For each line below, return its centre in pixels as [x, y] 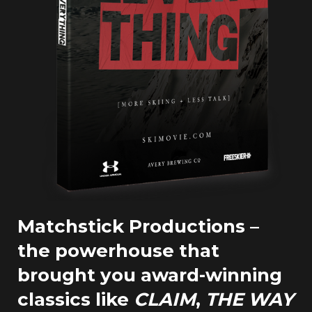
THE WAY [250, 299]
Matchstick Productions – [138, 226]
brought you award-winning [150, 275]
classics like [76, 299]
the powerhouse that [118, 250]
